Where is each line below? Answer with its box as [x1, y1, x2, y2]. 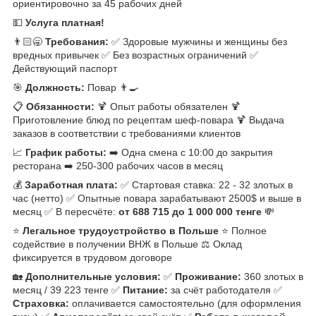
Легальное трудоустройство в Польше [23, 224, 219, 236]
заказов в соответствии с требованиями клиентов [13, 127, 241, 139]
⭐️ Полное [219, 224, 267, 236]
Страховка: [13, 297, 69, 309]
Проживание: [175, 270, 241, 282]
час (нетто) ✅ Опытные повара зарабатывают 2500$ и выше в [13, 192, 301, 204]
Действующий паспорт [13, 62, 117, 74]
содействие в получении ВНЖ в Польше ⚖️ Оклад [13, 238, 242, 250]
